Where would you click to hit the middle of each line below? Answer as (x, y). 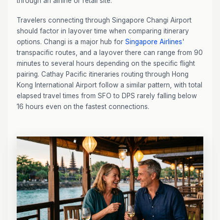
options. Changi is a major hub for (71, 42)
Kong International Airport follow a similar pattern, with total (110, 85)
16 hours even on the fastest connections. (83, 107)
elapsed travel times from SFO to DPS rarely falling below (107, 96)
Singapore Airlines (154, 42)
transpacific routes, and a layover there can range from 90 (110, 53)
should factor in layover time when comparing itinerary (103, 31)
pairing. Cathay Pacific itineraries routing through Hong (103, 74)
